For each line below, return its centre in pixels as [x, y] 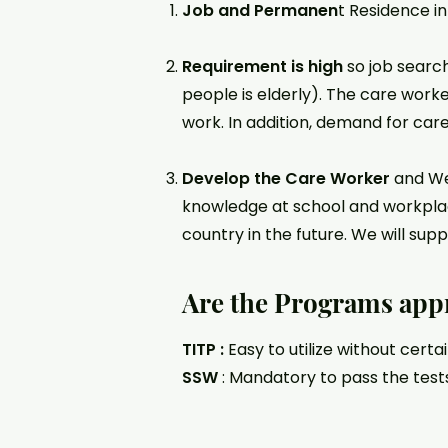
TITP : [203, 349]
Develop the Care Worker [286, 178]
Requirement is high [262, 66]
